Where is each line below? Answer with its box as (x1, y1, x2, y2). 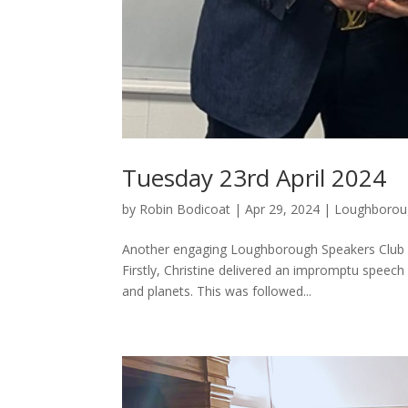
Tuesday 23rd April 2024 (122, 161, 387, 195)
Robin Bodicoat (139, 200, 231, 219)
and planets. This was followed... (122, 282, 312, 301)
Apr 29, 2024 (245, 200, 321, 219)
